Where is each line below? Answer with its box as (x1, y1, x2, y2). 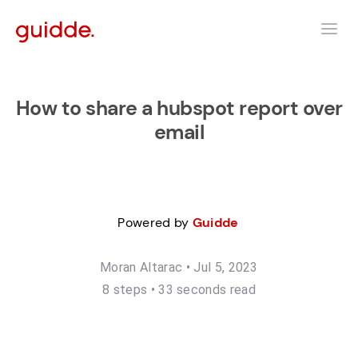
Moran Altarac (100, 260, 183, 275)
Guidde (192, 214, 239, 231)
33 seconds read (158, 282, 257, 297)
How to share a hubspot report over (15, 95, 343, 121)
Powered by (117, 214, 193, 231)
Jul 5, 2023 (193, 260, 258, 275)
